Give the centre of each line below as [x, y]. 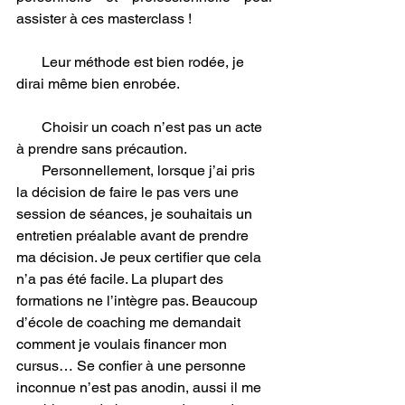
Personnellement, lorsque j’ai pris [137, 171]
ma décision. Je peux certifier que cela [141, 258]
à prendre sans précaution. [102, 149]
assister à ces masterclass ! [104, 19]
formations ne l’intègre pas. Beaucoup [139, 301]
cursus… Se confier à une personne [133, 366]
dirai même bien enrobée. [98, 84]
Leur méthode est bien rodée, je [132, 62]
